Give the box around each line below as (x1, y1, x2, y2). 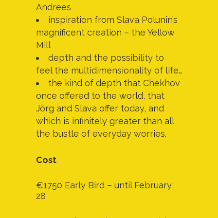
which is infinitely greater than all (36, 116, 174, 126)
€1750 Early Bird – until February (36, 180, 172, 190)
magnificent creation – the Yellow (36, 27, 175, 37)
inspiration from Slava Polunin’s (48, 15, 178, 25)
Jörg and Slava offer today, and (36, 103, 164, 113)
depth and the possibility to (48, 53, 164, 63)
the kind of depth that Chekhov (48, 78, 180, 88)
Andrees (36, 2, 71, 12)
